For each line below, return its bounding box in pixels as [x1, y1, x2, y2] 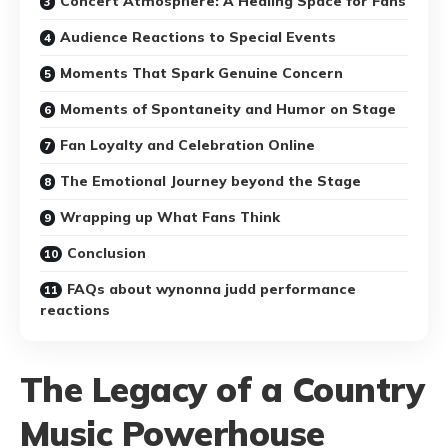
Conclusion [67, 243, 146, 262]
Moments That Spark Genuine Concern [60, 63, 343, 82]
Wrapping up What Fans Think [60, 207, 280, 226]
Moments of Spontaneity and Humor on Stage [60, 99, 396, 118]
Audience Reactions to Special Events [60, 27, 336, 46]
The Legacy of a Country [20, 367, 425, 411]
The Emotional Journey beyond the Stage [60, 171, 361, 190]
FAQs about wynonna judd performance [67, 279, 356, 298]
